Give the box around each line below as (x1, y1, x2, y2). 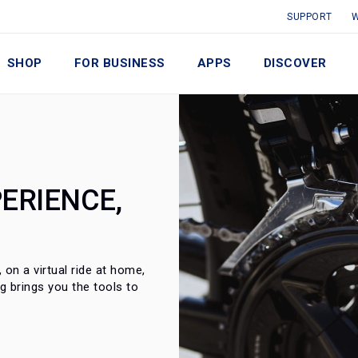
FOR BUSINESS (74, 56, 165, 70)
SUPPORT (287, 11, 332, 22)
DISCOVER (263, 56, 327, 70)
